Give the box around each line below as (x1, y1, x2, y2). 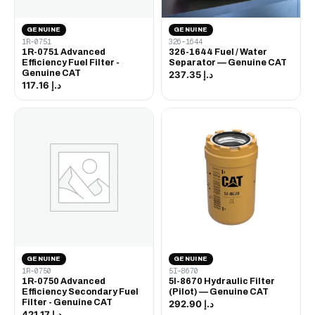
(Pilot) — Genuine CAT (169, 286, 269, 297)
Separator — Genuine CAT (169, 57, 287, 67)
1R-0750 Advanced (22, 276, 105, 286)
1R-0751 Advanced (22, 46, 105, 57)
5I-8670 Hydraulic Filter (169, 276, 275, 286)
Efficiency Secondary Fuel (22, 286, 139, 297)
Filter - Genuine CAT (22, 297, 112, 307)
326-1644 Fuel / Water (169, 46, 267, 57)
